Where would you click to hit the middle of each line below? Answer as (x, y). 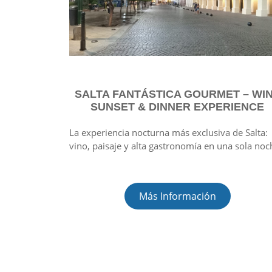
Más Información (177, 196)
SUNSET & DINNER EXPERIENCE (177, 107)
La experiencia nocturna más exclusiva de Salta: (168, 132)
